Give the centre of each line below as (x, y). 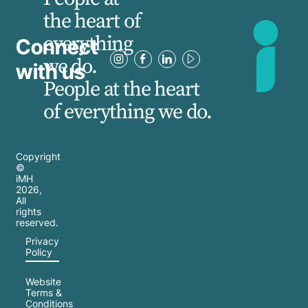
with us (51, 71)
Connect (57, 46)
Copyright (38, 157)
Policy (39, 252)
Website (43, 282)
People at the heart (122, 90)
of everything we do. (128, 112)
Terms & (44, 293)
